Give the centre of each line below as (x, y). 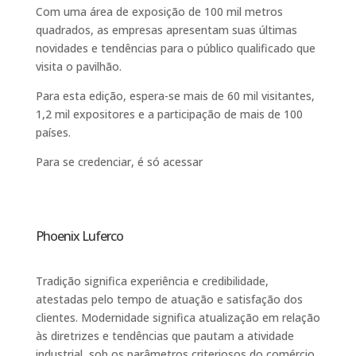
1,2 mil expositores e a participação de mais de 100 (169, 114)
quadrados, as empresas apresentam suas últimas (166, 29)
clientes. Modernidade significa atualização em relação (178, 317)
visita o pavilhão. (78, 66)
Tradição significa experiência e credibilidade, (152, 281)
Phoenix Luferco (79, 236)
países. (53, 132)
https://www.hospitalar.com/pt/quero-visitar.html (163, 180)
